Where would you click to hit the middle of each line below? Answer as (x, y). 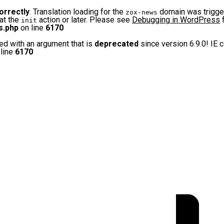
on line (32, 28)
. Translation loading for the (77, 12)
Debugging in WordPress (176, 20)
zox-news (141, 12)
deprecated (116, 44)
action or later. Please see (84, 20)
